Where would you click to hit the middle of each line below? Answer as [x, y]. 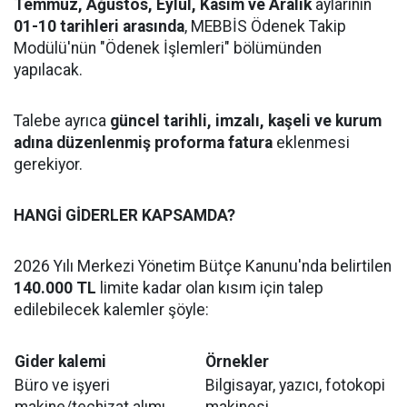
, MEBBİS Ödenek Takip [265, 26]
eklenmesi [311, 143]
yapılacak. [48, 70]
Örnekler [237, 362]
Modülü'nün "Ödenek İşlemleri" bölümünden [168, 48]
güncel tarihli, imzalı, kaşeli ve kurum [246, 121]
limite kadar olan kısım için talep [210, 288]
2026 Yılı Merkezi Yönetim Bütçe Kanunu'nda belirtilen [203, 266]
